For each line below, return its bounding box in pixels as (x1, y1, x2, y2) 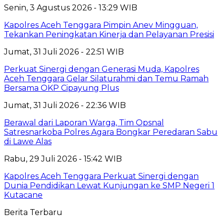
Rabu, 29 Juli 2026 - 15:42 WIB (4, 154, 122, 164)
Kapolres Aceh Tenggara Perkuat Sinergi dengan (4, 171, 199, 181)
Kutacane (4, 190, 43, 200)
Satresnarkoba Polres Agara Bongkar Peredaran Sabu (4, 127, 218, 137)
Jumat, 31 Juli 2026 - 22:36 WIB (4, 100, 126, 110)
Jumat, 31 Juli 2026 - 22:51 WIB (4, 47, 124, 56)
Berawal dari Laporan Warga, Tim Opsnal (4, 117, 164, 127)
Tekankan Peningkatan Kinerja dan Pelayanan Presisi (4, 29, 214, 39)
